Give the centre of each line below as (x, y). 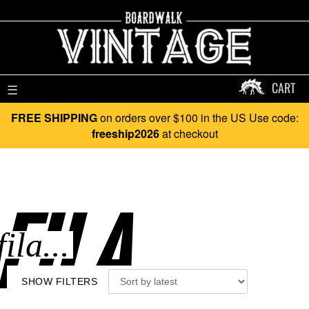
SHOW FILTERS (59, 281)
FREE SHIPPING (54, 118)
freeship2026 (125, 133)
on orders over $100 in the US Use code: (198, 118)
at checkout (188, 133)
